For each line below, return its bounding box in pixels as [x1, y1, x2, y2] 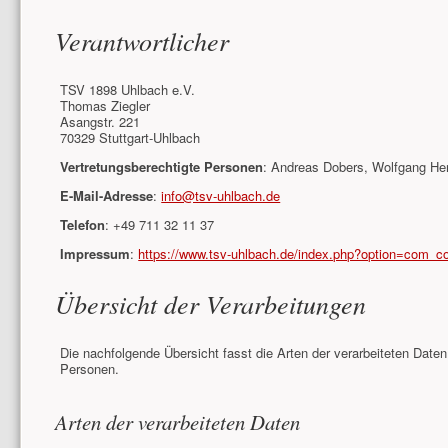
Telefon [60, 215, 106, 235]
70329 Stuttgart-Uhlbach [60, 128, 201, 148]
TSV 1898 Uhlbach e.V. [60, 80, 196, 100]
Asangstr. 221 [60, 112, 141, 132]
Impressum [60, 244, 131, 264]
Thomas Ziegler [60, 96, 151, 116]
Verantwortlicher [54, 23, 229, 59]
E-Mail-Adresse [60, 186, 154, 206]
